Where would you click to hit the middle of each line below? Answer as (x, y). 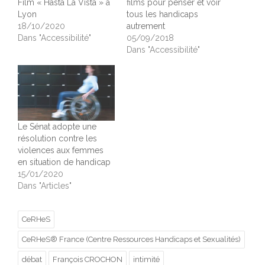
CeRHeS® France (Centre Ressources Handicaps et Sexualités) (131, 240)
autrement (146, 26)
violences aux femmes (61, 151)
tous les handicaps (162, 14)
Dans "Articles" (45, 186)
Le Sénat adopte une (57, 127)
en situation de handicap (64, 162)
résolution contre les (57, 139)
